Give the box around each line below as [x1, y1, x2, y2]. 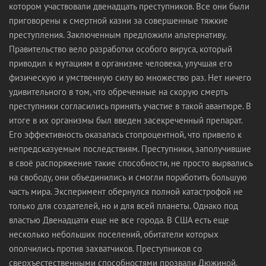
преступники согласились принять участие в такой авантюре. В [9, 100, 251, 112]
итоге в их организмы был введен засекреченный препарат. [9, 115, 242, 126]
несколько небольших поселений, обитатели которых [9, 229, 218, 240]
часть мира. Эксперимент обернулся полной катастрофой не [9, 186, 243, 197]
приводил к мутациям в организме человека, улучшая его [9, 58, 232, 69]
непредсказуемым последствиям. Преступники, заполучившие [9, 143, 251, 154]
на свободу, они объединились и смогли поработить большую [9, 172, 247, 183]
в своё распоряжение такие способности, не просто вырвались [9, 157, 252, 169]
